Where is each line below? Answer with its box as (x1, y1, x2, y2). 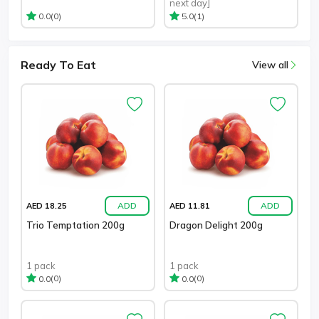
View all (252, 58, 288, 72)
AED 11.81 (169, 200, 210, 211)
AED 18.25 (26, 200, 67, 211)
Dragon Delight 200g (169, 219, 263, 231)
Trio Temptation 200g (26, 219, 125, 231)
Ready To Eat (21, 58, 96, 73)
